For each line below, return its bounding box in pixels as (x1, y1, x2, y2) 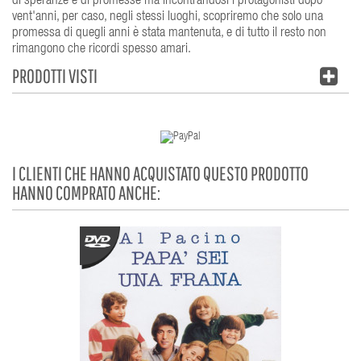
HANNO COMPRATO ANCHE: (12, 180, 160, 204)
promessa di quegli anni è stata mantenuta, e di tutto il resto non (12, 26, 326, 40)
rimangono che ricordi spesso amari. (12, 42, 191, 56)
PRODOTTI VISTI (12, 64, 98, 87)
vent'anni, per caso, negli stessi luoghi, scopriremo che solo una (12, 10, 323, 24)
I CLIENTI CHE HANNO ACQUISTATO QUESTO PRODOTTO (12, 161, 309, 185)
